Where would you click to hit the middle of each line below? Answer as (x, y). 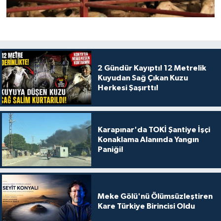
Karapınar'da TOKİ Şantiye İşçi (154, 130)
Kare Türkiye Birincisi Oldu (146, 206)
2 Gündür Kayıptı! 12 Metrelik (152, 68)
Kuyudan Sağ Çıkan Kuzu (143, 78)
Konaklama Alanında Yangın (148, 140)
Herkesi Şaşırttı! (128, 88)
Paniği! (110, 150)
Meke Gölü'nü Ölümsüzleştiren (155, 197)
